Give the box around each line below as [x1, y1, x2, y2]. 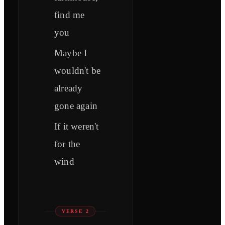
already [54, 83, 83, 94]
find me [54, 10, 85, 21]
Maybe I [54, 48, 87, 59]
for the [54, 139, 80, 150]
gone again [54, 100, 97, 111]
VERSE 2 [61, 208, 89, 214]
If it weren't [54, 121, 99, 132]
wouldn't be [54, 65, 101, 76]
